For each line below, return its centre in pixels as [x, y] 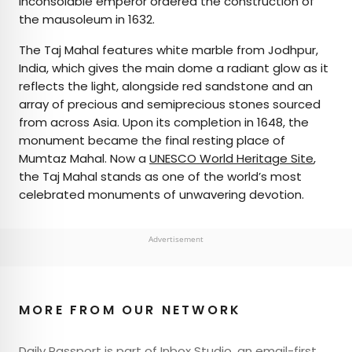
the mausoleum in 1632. [88, 19]
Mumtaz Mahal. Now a [84, 158]
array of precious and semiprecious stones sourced [170, 104]
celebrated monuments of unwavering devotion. [161, 194]
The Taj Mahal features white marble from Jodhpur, [169, 49]
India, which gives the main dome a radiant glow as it [174, 68]
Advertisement [176, 238]
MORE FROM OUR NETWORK [130, 310]
